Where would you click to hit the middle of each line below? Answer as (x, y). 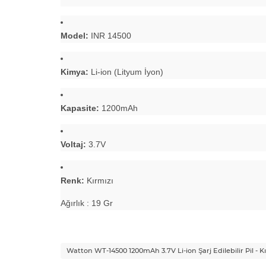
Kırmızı (99, 180)
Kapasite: (80, 108)
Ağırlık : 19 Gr (87, 203)
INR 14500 (110, 35)
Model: (75, 35)
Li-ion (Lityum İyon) (126, 72)
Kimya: (75, 72)
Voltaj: (73, 144)
